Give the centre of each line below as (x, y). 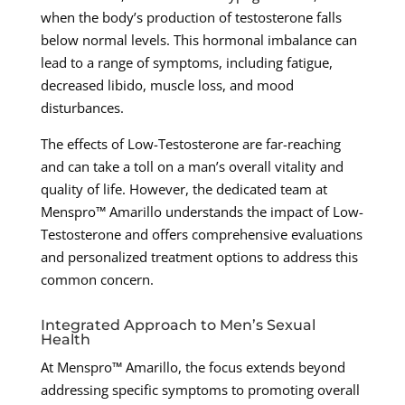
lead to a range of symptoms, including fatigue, (186, 63)
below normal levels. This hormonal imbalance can (198, 40)
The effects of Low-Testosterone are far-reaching (190, 144)
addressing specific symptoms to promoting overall (200, 390)
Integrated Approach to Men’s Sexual (178, 325)
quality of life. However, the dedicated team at (184, 189)
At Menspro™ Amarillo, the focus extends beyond (193, 367)
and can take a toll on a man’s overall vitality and (192, 167)
